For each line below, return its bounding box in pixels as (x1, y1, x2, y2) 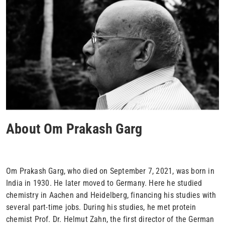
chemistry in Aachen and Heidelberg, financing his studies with (6, 190, 216, 200)
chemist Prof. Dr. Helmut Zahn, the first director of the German (6, 214, 214, 224)
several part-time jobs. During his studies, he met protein (6, 202, 196, 212)
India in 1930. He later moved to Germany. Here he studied (6, 178, 202, 188)
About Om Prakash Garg (6, 120, 143, 137)
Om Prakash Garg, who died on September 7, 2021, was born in (6, 166, 214, 176)
